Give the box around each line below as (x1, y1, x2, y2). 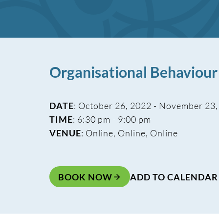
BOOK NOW (58, 171, 112, 182)
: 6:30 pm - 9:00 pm (72, 114, 151, 125)
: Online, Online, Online (81, 128, 178, 138)
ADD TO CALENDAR (130, 171, 218, 182)
